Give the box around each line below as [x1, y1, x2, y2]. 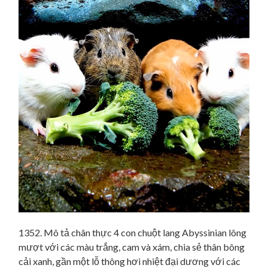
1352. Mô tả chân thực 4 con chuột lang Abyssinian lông [19, 226, 246, 238]
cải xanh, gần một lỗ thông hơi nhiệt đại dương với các [19, 255, 240, 267]
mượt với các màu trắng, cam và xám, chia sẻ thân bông [19, 240, 245, 252]
